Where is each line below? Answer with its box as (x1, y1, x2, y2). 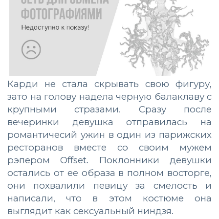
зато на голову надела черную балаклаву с (7, 91, 212, 103)
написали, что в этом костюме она (7, 193, 212, 204)
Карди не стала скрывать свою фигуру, (7, 78, 212, 90)
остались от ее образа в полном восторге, (7, 167, 212, 179)
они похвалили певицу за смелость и (7, 180, 212, 192)
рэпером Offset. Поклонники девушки (7, 154, 212, 166)
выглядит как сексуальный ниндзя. (7, 205, 176, 217)
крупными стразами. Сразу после (7, 104, 212, 115)
